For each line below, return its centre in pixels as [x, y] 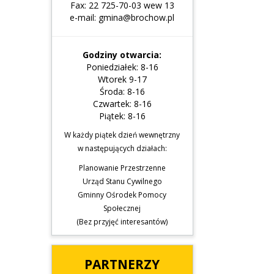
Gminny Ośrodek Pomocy [122, 195]
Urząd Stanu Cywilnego [122, 182]
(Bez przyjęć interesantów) [122, 222]
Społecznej [122, 209]
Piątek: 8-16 [122, 116]
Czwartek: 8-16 [122, 104]
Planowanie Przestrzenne [122, 168]
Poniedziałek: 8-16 [122, 67]
